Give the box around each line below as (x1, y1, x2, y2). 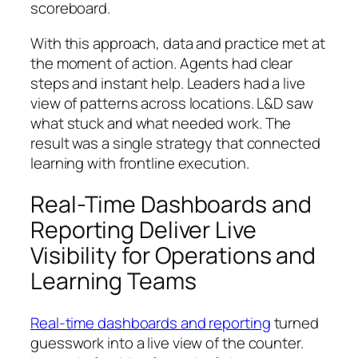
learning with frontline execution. (30, 152, 249, 173)
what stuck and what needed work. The (30, 112, 292, 133)
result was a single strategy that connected (30, 132, 320, 153)
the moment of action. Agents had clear (30, 52, 293, 74)
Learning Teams (30, 265, 197, 297)
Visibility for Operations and (30, 240, 316, 272)
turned (270, 312, 319, 333)
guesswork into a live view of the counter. (30, 332, 304, 353)
